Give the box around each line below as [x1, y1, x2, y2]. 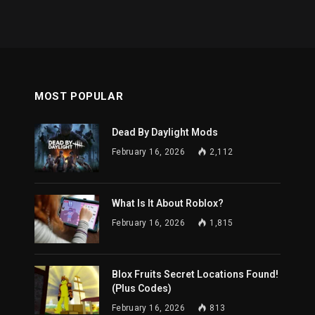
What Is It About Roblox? [112, 197, 224, 209]
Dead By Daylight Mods [112, 126, 218, 138]
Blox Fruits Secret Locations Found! [112, 268, 278, 280]
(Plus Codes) [112, 282, 172, 294]
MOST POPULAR [34, 89, 124, 103]
